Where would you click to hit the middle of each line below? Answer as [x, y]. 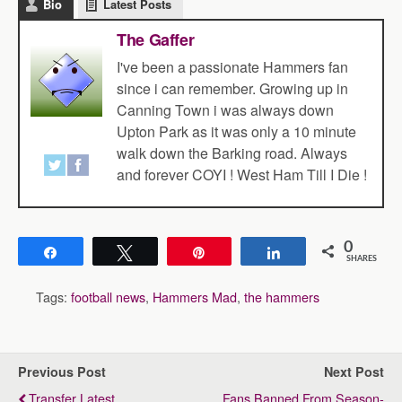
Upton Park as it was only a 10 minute [236, 131]
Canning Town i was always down [225, 110]
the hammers [282, 297]
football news [108, 297]
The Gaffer [156, 39]
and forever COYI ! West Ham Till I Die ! [242, 175]
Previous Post [62, 371]
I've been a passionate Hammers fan [232, 67]
